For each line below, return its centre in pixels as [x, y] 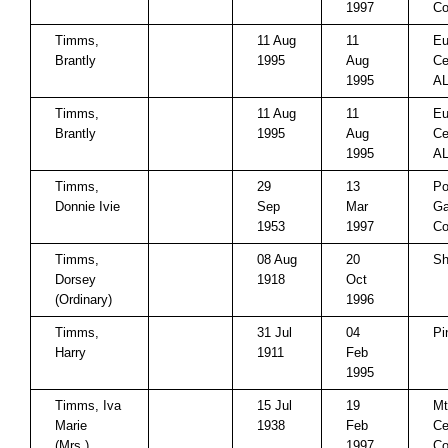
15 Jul [274, 405]
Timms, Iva [88, 405]
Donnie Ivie [87, 206]
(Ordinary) [83, 299]
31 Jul [274, 332]
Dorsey [75, 279]
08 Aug [277, 259]
